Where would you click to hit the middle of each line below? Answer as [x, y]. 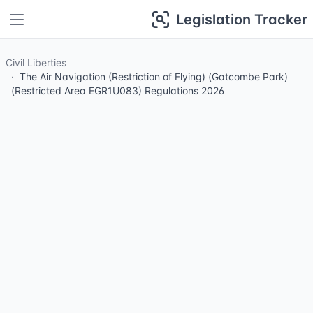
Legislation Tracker [242, 19]
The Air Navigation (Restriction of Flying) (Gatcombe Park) [154, 77]
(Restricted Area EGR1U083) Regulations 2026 [118, 90]
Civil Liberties [36, 63]
